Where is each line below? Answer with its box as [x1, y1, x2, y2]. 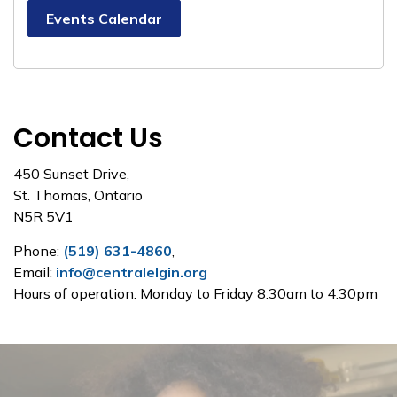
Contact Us [13, 119, 163, 157]
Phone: [13, 241, 63, 260]
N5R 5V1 [13, 206, 74, 225]
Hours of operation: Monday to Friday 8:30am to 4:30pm [13, 284, 378, 302]
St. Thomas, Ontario [13, 185, 143, 204]
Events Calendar [46, 9, 162, 27]
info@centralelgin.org [56, 262, 207, 281]
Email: [13, 262, 56, 281]
